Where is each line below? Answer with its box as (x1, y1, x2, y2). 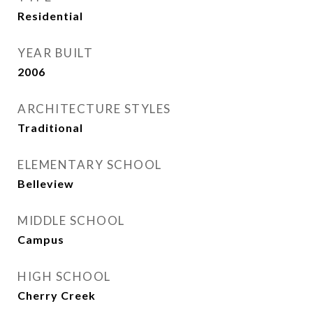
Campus (17, 233, 64, 246)
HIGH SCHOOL (17, 269, 111, 284)
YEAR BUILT (17, 45, 93, 60)
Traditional (17, 121, 83, 134)
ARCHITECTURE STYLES (17, 101, 171, 116)
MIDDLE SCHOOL (17, 213, 125, 228)
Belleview (17, 177, 74, 190)
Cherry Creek (17, 289, 96, 302)
